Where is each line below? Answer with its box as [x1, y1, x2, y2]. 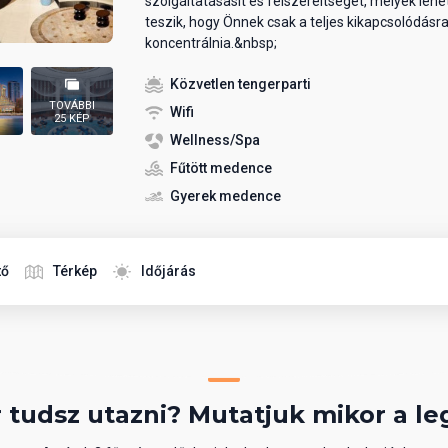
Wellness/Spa [169, 132, 260, 149]
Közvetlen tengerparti [169, 76, 311, 93]
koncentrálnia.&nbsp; [145, 35, 277, 52]
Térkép [53, 263, 97, 280]
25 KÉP [53, 112, 90, 126]
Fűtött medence [169, 160, 272, 177]
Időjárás [141, 263, 196, 280]
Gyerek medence [169, 188, 281, 205]
